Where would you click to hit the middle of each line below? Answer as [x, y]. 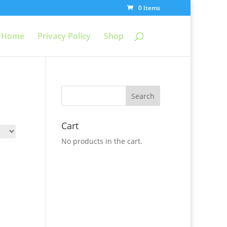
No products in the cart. [102, 141]
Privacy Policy [64, 36]
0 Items [149, 8]
